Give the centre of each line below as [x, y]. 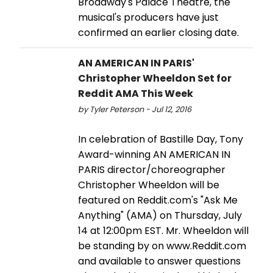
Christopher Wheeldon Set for [155, 78]
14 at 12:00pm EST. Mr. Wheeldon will [163, 230]
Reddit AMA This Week [136, 93]
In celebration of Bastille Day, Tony [161, 139]
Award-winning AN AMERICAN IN [154, 154]
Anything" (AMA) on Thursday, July [160, 215]
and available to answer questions [159, 261]
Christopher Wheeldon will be [149, 185]
